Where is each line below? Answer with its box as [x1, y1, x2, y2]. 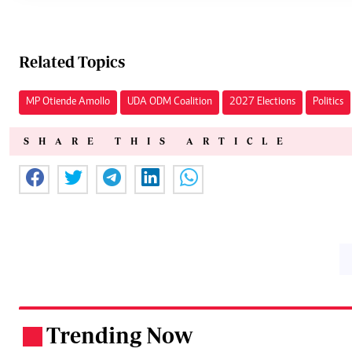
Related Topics [19, 53, 125, 71]
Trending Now [46, 322, 192, 348]
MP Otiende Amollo [26, 97, 110, 108]
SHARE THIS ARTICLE [24, 136, 292, 146]
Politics [313, 97, 343, 108]
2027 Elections [229, 97, 295, 108]
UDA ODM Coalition [127, 97, 212, 108]
